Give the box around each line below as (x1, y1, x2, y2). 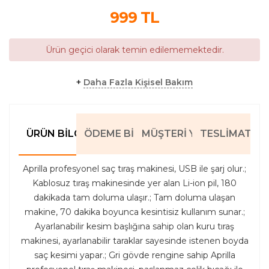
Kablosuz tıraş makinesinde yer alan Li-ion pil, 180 (32, 177, 237, 189)
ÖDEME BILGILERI (84, 127, 172, 139)
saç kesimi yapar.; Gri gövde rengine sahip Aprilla (34, 249, 235, 261)
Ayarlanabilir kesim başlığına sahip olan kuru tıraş (35, 220, 234, 232)
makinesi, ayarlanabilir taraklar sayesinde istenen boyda (20, 235, 249, 246)
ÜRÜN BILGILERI (26, 127, 106, 139)
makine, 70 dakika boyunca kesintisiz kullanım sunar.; (24, 206, 245, 217)
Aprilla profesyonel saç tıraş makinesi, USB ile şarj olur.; (23, 163, 246, 174)
